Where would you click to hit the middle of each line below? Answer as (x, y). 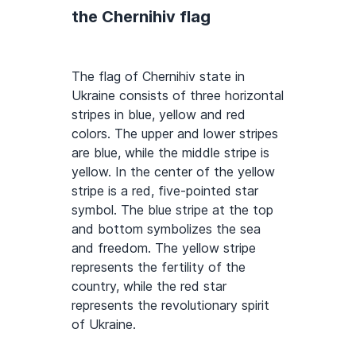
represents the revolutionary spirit (170, 306)
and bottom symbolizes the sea (166, 229)
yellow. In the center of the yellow (173, 172)
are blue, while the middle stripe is (170, 153)
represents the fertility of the (159, 267)
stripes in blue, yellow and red (159, 115)
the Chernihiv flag (141, 17)
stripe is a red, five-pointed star (165, 191)
